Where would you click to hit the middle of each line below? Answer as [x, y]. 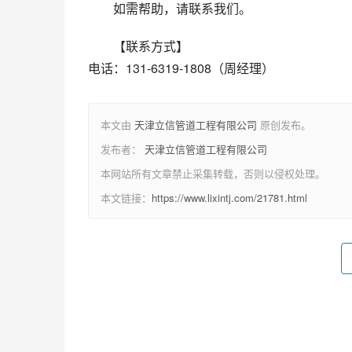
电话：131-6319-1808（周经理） [181, 68]
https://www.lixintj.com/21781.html [229, 198]
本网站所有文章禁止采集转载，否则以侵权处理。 [213, 173]
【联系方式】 [151, 46]
